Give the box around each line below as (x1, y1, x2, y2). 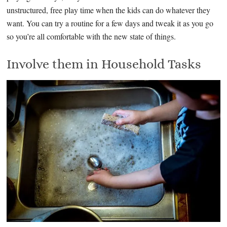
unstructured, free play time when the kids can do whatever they (7, 5, 211, 16)
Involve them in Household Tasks (7, 56, 202, 72)
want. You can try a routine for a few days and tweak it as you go (7, 18, 214, 29)
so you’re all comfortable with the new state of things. (7, 31, 176, 42)
